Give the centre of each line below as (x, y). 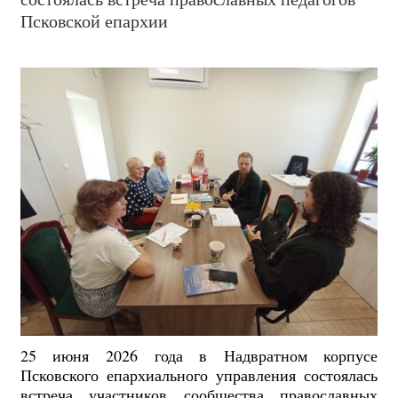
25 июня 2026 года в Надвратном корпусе (199, 356)
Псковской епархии (94, 20)
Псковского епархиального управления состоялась (199, 375)
